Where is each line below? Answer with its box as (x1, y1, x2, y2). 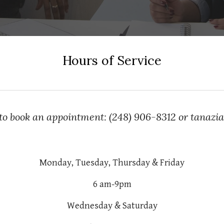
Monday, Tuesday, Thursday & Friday (39, 157, 184, 168)
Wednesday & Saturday (66, 200, 157, 211)
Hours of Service (62, 52, 161, 68)
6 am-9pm (92, 179, 131, 189)
